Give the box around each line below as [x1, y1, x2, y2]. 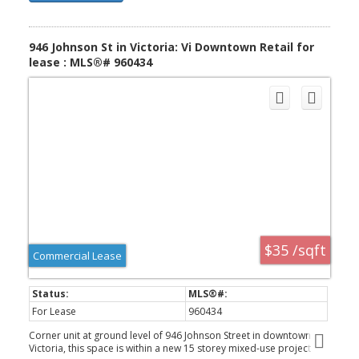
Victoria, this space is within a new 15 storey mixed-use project [28, 341, 311, 355]
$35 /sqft [264, 240, 327, 260]
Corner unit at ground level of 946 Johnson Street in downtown [28, 328, 311, 342]
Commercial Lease [32, 248, 122, 263]
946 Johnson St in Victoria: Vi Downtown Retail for [28, 38, 314, 54]
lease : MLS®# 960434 [28, 54, 152, 70]
